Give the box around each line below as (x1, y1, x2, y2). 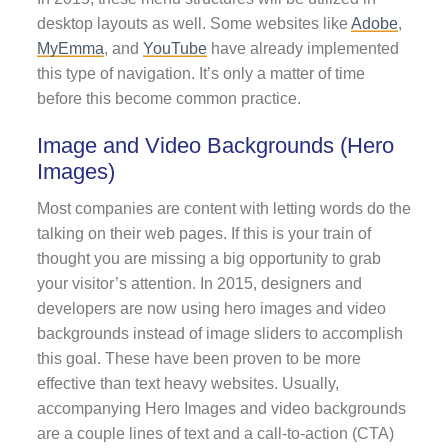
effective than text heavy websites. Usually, (36, 375, 339, 393)
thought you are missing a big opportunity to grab (36, 250, 381, 268)
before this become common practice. (36, 89, 301, 107)
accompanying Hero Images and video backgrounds (36, 400, 406, 418)
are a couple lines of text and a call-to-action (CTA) (36, 425, 394, 443)
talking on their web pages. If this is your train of (36, 225, 371, 243)
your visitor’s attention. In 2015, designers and (36, 275, 362, 293)
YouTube (142, 39, 207, 57)
